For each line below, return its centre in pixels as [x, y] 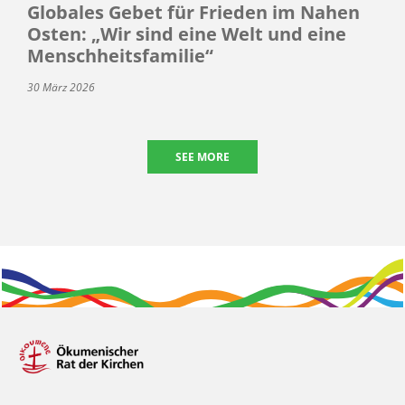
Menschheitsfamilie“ [120, 56]
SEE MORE [202, 157]
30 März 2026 [61, 88]
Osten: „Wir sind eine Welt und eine [187, 34]
